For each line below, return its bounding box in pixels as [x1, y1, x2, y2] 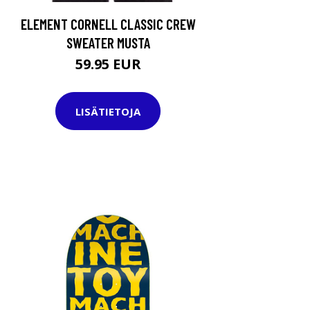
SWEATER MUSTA [66, 34, 150, 52]
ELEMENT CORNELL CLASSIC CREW [20, 15, 196, 33]
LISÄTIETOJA [75, 104, 140, 118]
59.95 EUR [75, 55, 141, 74]
